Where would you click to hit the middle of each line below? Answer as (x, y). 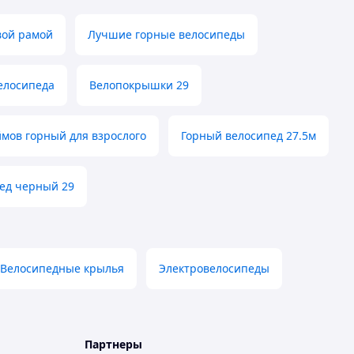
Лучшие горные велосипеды (166, 35)
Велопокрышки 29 (139, 85)
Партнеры (113, 345)
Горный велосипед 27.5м (249, 136)
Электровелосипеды (214, 269)
